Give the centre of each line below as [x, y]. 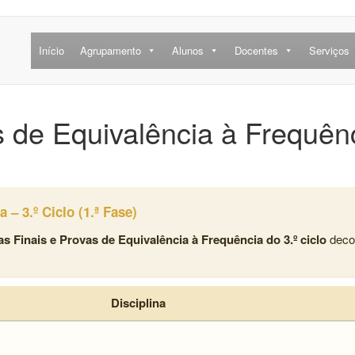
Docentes [256, 50]
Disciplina [138, 303]
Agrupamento [110, 50]
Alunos [187, 50]
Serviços [329, 50]
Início [51, 50]
